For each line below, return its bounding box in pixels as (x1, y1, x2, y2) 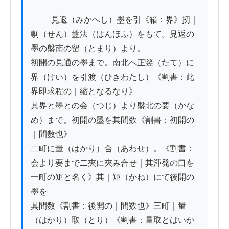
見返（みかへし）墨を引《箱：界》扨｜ (31, 15, 51, 25)
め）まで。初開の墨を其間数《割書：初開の (31, 116, 194, 125)
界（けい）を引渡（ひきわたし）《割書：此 (31, 73, 194, 82)
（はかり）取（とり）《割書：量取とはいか (31, 216, 194, 225)
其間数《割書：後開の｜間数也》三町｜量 (31, 201, 186, 211)
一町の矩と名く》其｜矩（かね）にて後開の (31, 173, 194, 182)
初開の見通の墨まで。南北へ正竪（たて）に (31, 58, 194, 67)
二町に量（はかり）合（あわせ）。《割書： (31, 144, 194, 153)
